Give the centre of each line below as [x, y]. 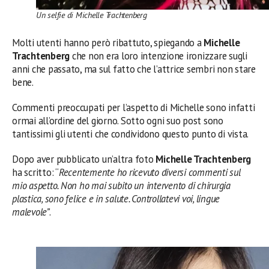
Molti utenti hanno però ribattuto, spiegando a [108, 43]
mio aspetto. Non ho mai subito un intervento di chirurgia [121, 186]
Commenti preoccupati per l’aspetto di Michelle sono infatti [134, 108]
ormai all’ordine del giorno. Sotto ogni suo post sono [118, 121]
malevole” [31, 212]
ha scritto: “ [35, 173]
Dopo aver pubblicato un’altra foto [84, 159]
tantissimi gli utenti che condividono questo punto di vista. [131, 134]
